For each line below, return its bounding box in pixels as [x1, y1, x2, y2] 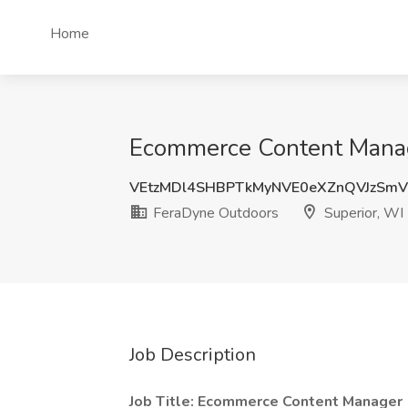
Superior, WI [321, 203, 403, 223]
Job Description [129, 342, 256, 367]
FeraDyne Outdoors [149, 203, 279, 223]
